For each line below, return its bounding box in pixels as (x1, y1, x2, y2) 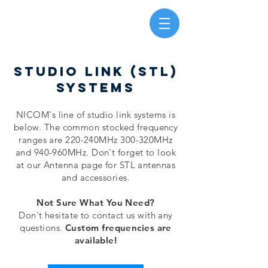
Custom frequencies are (65, 222, 172, 233)
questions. (20, 222, 66, 233)
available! (74, 234, 117, 246)
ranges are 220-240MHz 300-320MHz (19, 134, 173, 145)
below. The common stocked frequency (13, 121, 178, 133)
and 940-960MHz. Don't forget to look (15, 147, 176, 158)
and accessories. (61, 172, 130, 183)
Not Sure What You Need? (36, 197, 155, 208)
